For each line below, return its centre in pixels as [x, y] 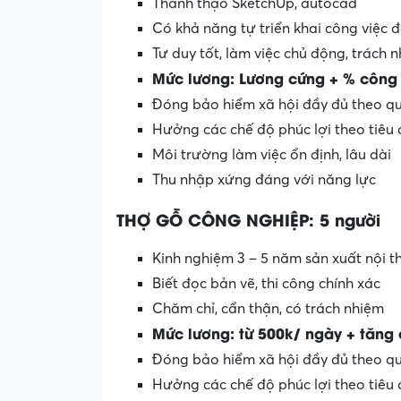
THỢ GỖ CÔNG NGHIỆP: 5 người [248, 218]
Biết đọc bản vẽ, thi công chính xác [266, 283]
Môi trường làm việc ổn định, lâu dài [272, 154]
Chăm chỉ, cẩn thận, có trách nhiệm [268, 308]
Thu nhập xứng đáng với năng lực [264, 179]
